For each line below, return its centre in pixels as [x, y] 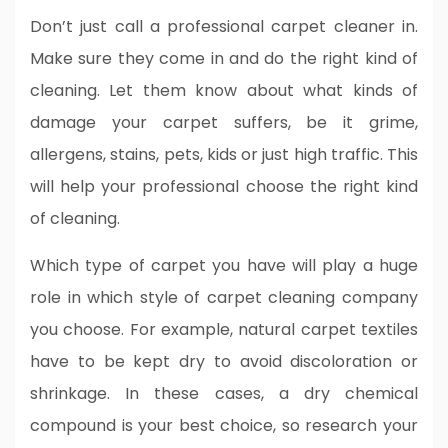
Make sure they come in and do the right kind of [224, 58]
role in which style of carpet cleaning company [224, 297]
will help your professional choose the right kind [224, 186]
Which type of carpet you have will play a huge [224, 265]
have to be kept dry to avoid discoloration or [224, 361]
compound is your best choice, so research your [224, 425]
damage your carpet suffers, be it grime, [224, 122]
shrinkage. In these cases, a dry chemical [224, 393]
